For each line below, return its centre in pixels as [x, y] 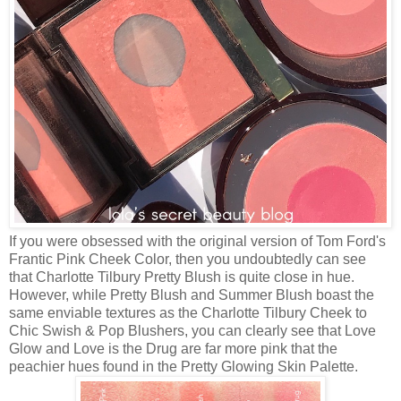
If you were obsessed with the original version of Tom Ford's [197, 241]
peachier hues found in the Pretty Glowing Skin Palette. [183, 366]
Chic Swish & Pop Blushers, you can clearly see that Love [192, 330]
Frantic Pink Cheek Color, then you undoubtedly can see [188, 259]
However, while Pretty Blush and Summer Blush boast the [192, 294]
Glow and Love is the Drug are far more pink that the [173, 348]
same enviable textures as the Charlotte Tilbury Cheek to [188, 312]
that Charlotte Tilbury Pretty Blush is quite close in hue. [182, 277]
